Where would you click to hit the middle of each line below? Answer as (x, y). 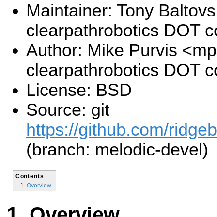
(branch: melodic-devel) (117, 150)
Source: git (68, 110)
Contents (30, 176)
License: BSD (79, 90)
